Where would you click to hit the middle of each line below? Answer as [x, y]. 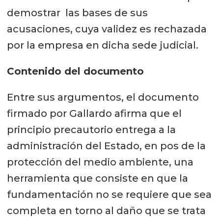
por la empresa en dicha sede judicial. [102, 45]
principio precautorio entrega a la [91, 129]
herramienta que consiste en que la [97, 178]
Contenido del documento [75, 71]
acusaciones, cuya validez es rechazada [107, 29]
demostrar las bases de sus [77, 13]
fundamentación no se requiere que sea [109, 194]
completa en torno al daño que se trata [106, 210]
